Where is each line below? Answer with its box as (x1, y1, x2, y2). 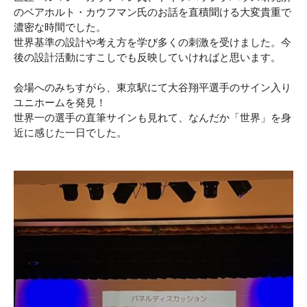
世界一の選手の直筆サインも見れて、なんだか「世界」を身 (14, 114, 291, 124)
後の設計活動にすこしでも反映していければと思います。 (14, 53, 281, 64)
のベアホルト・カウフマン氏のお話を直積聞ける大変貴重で (14, 8, 291, 19)
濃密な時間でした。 (14, 23, 106, 34)
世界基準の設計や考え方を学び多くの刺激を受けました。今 (14, 38, 291, 49)
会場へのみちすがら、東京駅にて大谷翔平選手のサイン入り (14, 84, 291, 94)
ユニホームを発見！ (14, 99, 106, 109)
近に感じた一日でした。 (14, 129, 127, 139)
